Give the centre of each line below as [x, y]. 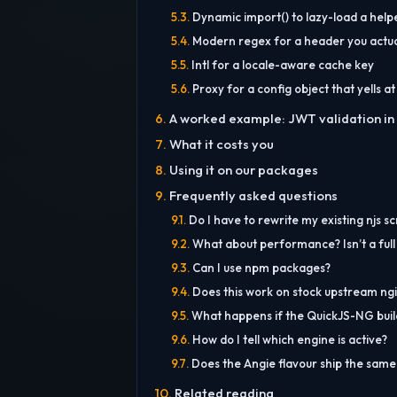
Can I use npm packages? [261, 268]
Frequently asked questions [253, 196]
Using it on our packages [243, 170]
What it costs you [221, 144]
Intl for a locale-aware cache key [282, 65]
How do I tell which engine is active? [289, 340]
